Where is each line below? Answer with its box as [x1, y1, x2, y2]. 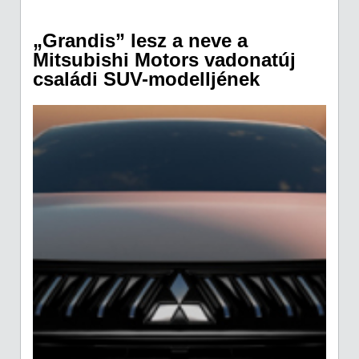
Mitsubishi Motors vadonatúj [33, 48, 296, 71]
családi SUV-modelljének [33, 67, 260, 90]
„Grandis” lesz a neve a [33, 29, 248, 51]
